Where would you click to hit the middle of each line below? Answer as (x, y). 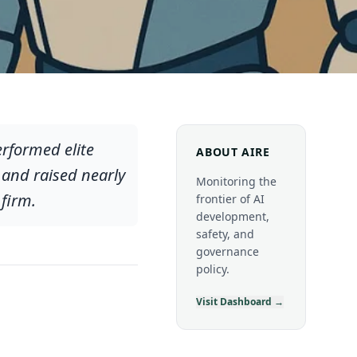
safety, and (226, 234)
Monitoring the (237, 181)
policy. (213, 269)
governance (228, 251)
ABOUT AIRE (233, 152)
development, (233, 216)
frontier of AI (231, 199)
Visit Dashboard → (240, 302)
